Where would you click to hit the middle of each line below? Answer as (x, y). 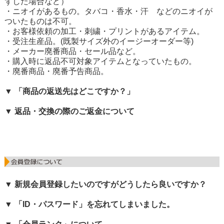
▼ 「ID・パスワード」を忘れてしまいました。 (89, 204)
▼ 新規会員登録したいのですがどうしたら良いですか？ (105, 184)
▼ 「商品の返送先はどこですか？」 (69, 91)
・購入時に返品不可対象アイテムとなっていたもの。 (100, 61)
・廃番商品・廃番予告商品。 (56, 71)
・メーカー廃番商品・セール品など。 (72, 51)
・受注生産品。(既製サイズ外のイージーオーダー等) (99, 41)
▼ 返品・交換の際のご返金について (69, 111)
